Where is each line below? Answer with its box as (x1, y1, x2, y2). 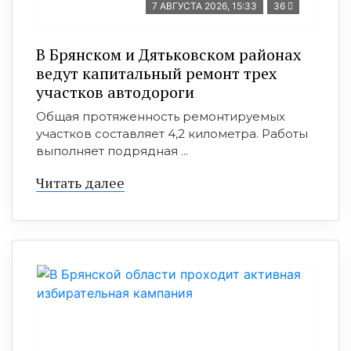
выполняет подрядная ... (36, 143, 188, 158)
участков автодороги (36, 81, 194, 103)
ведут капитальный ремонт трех (36, 63, 277, 84)
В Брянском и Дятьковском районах (36, 44, 301, 65)
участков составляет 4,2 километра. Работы (36, 126, 308, 141)
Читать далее (36, 173, 125, 192)
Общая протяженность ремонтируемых (36, 109, 285, 124)
